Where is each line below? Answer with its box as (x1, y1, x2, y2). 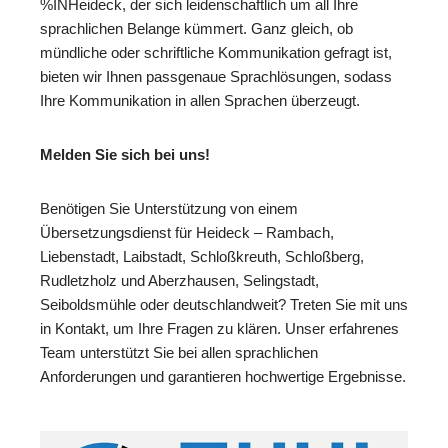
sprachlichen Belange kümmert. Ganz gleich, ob (40, 20, 353, 38)
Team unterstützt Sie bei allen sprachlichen (40, 344, 318, 362)
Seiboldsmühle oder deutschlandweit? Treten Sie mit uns (40, 296, 408, 314)
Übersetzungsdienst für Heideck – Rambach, (40, 224, 334, 242)
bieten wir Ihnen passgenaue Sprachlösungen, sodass (40, 68, 392, 86)
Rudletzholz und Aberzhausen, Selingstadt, (40, 272, 319, 290)
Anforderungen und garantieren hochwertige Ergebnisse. (40, 368, 406, 386)
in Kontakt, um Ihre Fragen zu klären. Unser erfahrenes (40, 320, 399, 338)
